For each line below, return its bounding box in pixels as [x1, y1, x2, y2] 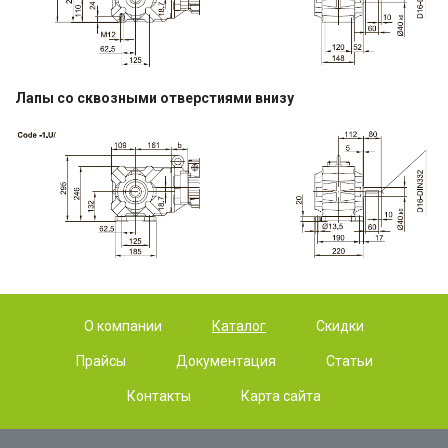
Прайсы [75, 352, 126, 369]
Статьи [325, 352, 373, 369]
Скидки [316, 317, 364, 334]
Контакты [127, 387, 191, 404]
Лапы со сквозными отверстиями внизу [15, 90, 294, 107]
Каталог [212, 317, 266, 334]
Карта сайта [241, 387, 321, 404]
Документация [175, 352, 276, 369]
